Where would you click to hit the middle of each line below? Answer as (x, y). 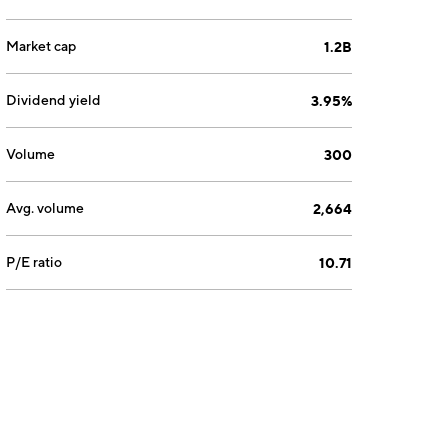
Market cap (41, 46)
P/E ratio (34, 262)
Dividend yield (54, 100)
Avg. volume (45, 208)
